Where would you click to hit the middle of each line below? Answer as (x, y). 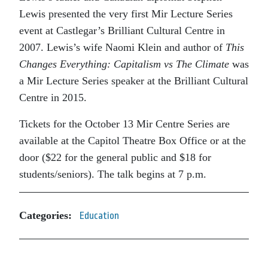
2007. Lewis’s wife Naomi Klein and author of (122, 47)
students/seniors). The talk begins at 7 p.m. (113, 174)
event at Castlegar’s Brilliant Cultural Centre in (122, 30)
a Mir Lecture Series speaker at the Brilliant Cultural (134, 80)
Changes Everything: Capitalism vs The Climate (124, 64)
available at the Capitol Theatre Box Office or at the (133, 140)
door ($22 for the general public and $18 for (115, 157)
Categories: (45, 216)
